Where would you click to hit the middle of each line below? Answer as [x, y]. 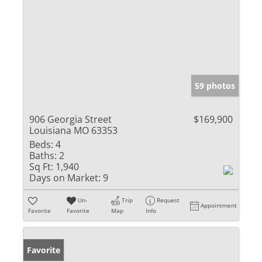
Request [168, 200]
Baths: [43, 155]
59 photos [215, 85]
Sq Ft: [41, 166]
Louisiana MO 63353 [73, 130]
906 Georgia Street [70, 119]
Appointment [219, 205]
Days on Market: [65, 177]
